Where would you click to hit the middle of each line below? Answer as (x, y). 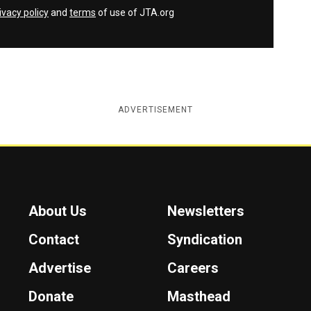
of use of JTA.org (135, 12)
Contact (54, 239)
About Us (58, 211)
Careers (193, 268)
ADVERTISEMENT (155, 109)
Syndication (205, 239)
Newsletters (206, 211)
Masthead (199, 296)
